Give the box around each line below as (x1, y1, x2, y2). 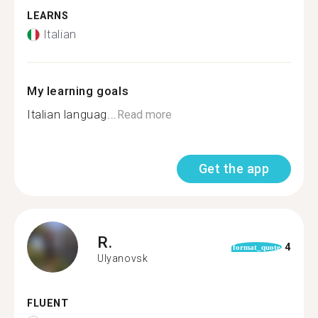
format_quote (232, 243, 280, 251)
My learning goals (27, 84, 129, 98)
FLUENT (27, 297, 69, 309)
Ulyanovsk (97, 252, 148, 264)
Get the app (198, 161, 269, 176)
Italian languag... (27, 108, 117, 121)
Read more (116, 108, 172, 121)
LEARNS (27, 9, 69, 22)
